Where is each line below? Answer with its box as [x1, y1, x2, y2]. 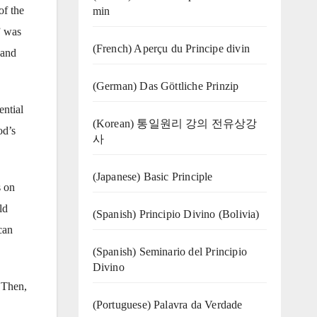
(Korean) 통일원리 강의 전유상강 [92, 117, 258, 129]
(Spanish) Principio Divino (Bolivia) [92, 207, 260, 220]
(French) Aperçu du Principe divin [92, 42, 250, 54]
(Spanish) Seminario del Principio [92, 245, 248, 258]
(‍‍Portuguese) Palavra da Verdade [92, 298, 243, 311]
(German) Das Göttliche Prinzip [92, 79, 239, 92]
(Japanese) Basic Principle [92, 170, 213, 183]
